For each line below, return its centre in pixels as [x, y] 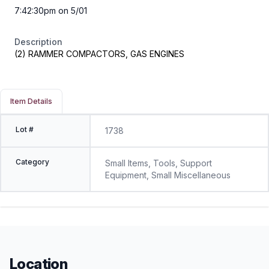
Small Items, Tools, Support [158, 163]
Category [32, 162]
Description [38, 41]
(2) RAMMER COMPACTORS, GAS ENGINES [99, 53]
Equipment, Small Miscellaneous [168, 175]
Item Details [31, 101]
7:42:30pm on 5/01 [51, 10]
